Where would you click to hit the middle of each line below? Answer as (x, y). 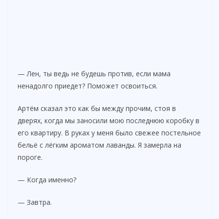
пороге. (30, 157)
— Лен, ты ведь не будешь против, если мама (94, 74)
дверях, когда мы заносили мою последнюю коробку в (109, 121)
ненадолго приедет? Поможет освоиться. (88, 86)
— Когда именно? (47, 180)
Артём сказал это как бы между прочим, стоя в (97, 109)
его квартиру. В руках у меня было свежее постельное (109, 133)
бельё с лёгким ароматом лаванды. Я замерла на (99, 145)
